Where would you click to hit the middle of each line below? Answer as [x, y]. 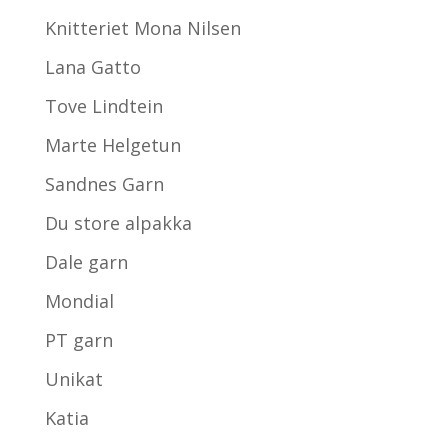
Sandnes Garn [104, 183]
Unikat [73, 378]
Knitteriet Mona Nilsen [142, 27]
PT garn [78, 339]
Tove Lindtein [103, 105]
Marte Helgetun [112, 144]
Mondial [79, 300]
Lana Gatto [92, 66]
